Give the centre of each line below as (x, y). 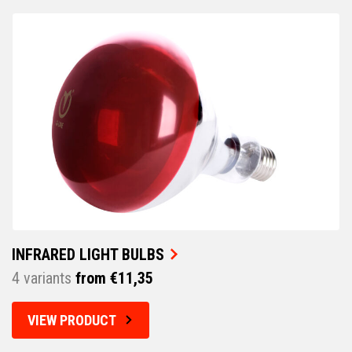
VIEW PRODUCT (72, 320)
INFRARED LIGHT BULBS (88, 254)
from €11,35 (112, 278)
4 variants (42, 278)
